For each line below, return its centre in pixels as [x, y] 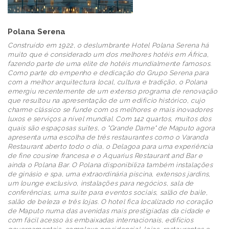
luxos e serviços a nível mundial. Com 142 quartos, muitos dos [110, 119]
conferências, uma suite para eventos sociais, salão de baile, [108, 192]
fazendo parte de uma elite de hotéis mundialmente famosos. [110, 63]
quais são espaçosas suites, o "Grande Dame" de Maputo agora [111, 128]
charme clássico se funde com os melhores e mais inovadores [110, 109]
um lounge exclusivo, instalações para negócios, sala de [101, 183]
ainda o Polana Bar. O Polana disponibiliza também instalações [110, 165]
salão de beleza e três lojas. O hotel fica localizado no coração [110, 201]
